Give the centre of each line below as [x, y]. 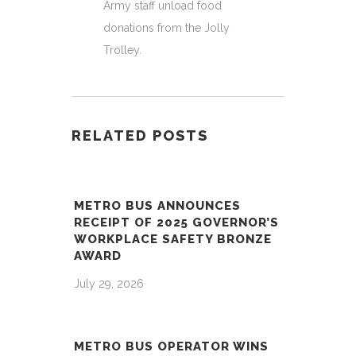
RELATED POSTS [139, 135]
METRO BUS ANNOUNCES [157, 205]
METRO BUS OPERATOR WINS [171, 346]
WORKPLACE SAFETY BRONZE [172, 239]
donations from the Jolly [166, 27]
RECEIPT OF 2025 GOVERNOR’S [176, 222]
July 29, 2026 [108, 283]
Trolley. [122, 50]
